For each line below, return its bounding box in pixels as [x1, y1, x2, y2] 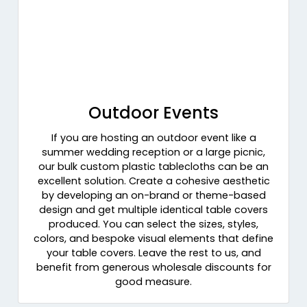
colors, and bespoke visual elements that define [34, 232, 273, 246]
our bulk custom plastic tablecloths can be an [38, 160, 269, 174]
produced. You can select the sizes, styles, [49, 217, 258, 232]
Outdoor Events [88, 101, 219, 125]
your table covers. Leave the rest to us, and [46, 246, 261, 260]
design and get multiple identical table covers [39, 203, 268, 217]
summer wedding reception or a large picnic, [42, 145, 265, 160]
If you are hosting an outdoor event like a [51, 131, 256, 145]
